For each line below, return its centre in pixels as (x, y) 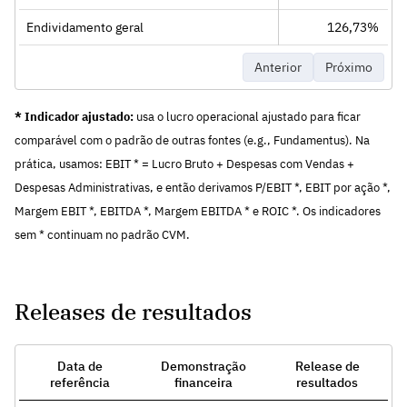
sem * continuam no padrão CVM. (102, 234)
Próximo (349, 67)
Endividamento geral (85, 27)
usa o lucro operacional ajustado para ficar (247, 116)
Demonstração (203, 366)
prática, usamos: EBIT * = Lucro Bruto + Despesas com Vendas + (184, 163)
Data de (79, 366)
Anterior (278, 67)
